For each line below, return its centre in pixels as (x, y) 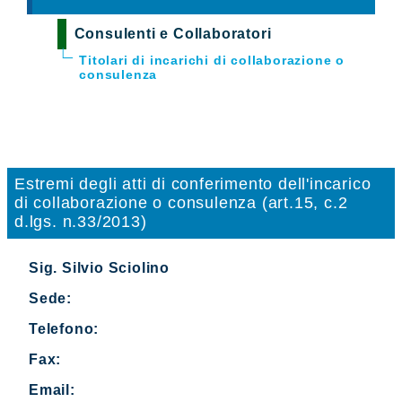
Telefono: (64, 328)
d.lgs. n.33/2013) (81, 221)
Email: (52, 389)
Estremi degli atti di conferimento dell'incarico (193, 184)
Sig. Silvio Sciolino (99, 267)
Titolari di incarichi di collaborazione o (212, 60)
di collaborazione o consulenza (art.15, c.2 (181, 202)
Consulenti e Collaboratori (173, 33)
